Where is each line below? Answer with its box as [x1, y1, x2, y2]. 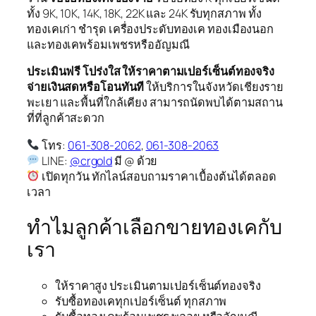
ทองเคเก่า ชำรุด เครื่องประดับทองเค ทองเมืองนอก [27, 21, 274, 37]
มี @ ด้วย [112, 152, 158, 169]
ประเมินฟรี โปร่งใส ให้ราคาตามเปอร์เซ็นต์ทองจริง [27, 63, 275, 80]
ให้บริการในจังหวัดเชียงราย [144, 79, 284, 95]
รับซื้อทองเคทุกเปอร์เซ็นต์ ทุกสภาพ [55, 293, 227, 309]
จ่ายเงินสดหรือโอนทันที [27, 79, 145, 95]
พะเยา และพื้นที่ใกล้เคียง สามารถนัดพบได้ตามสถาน [27, 95, 284, 111]
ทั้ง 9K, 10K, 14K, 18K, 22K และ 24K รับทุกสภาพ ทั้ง [27, 6, 262, 22]
